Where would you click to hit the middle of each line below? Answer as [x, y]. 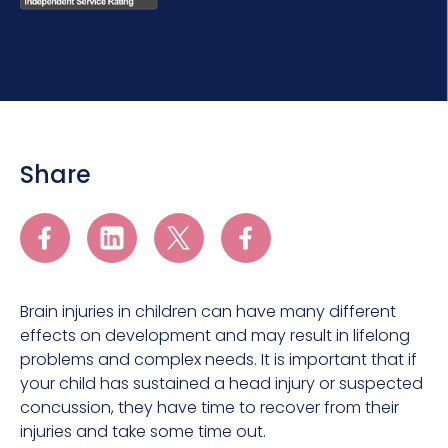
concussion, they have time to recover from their [209, 408]
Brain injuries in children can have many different [208, 312]
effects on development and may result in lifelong [215, 336]
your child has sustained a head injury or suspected [221, 384]
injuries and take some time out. [143, 432]
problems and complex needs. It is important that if [218, 360]
